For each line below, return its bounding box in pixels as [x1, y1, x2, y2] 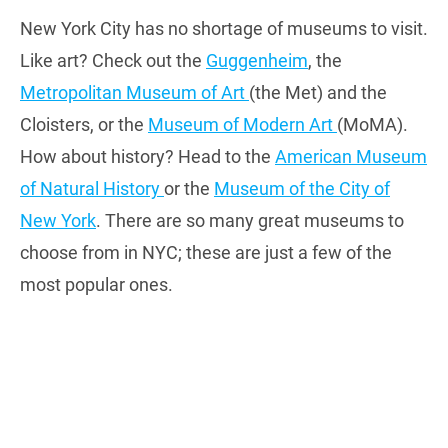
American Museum [275, 146, 427, 168]
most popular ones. [20, 274, 173, 296]
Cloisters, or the [20, 114, 148, 136]
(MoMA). [337, 114, 408, 136]
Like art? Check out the [20, 50, 206, 72]
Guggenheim [206, 50, 308, 72]
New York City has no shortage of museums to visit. [20, 18, 428, 40]
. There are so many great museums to [96, 210, 404, 232]
